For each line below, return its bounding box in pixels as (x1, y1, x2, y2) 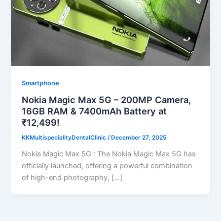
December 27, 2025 (111, 134, 167, 142)
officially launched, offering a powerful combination (22, 161, 193, 171)
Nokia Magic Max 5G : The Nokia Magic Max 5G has (22, 149, 196, 159)
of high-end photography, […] (22, 173, 123, 183)
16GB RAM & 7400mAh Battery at (22, 106, 167, 117)
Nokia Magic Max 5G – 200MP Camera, (22, 94, 191, 106)
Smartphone (22, 79, 60, 87)
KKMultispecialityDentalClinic (22, 134, 108, 142)
